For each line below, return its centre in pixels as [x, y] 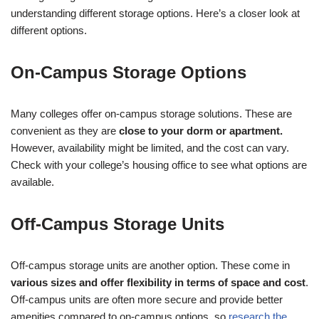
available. [32, 182]
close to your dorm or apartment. [199, 131]
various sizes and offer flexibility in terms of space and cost [158, 283]
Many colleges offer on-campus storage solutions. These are [151, 114]
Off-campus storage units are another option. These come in [150, 266]
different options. [49, 31]
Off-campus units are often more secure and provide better [147, 300]
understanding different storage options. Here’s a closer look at [155, 14]
